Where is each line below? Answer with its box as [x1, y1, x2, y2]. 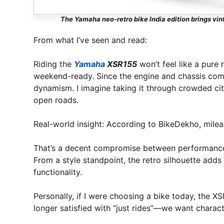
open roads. [33, 95, 78, 105]
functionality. [33, 167, 82, 177]
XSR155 [105, 59, 137, 69]
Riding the [33, 59, 74, 69]
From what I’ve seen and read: [33, 35, 147, 45]
